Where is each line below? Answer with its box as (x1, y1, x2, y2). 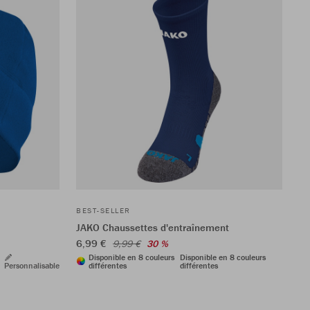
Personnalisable (4, 259, 60, 271)
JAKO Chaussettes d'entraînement (76, 220, 229, 234)
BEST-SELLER (76, 205, 131, 215)
